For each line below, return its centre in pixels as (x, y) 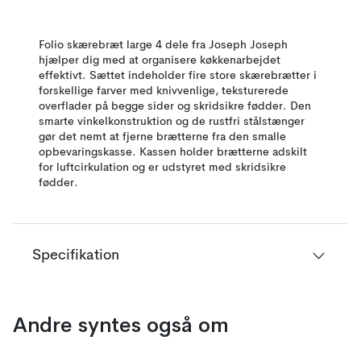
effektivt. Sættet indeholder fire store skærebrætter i (178, 76)
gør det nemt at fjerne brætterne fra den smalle (162, 137)
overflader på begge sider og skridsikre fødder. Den (175, 106)
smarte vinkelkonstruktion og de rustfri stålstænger (172, 122)
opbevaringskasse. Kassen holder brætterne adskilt (173, 152)
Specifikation (76, 255)
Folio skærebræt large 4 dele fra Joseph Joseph (163, 45)
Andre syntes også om (120, 325)
